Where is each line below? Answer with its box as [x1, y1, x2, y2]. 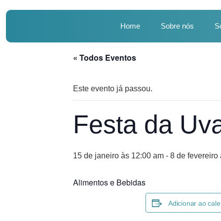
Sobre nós [161, 22, 194, 30]
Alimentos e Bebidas [73, 177, 146, 188]
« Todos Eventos [73, 52, 136, 63]
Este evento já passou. [73, 84, 152, 93]
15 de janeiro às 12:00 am [73, 151, 164, 160]
